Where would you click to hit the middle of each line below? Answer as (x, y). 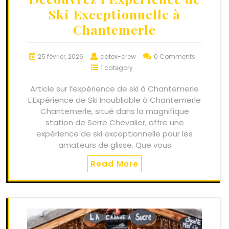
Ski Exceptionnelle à (114, 14)
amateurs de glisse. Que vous (114, 145)
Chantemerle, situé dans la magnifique (114, 111)
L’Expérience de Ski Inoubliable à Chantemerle (114, 100)
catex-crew (118, 57)
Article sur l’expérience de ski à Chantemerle (114, 89)
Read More (114, 164)
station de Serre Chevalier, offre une (114, 123)
